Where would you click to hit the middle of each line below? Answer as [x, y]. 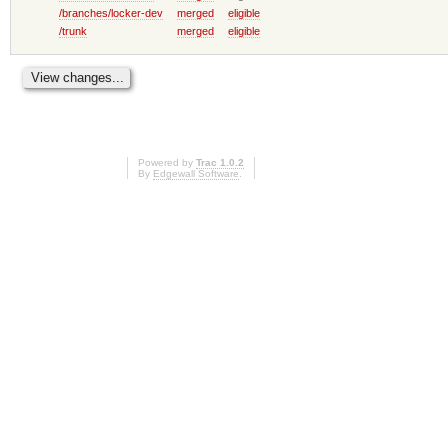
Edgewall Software [196, 174]
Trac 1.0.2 [220, 163]
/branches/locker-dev [111, 12]
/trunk [73, 30]
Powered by [167, 163]
